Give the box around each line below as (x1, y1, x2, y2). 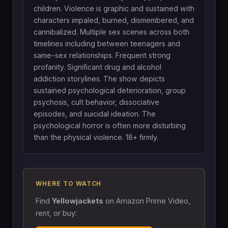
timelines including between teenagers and (34, 39, 180, 48)
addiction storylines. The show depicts (34, 74, 165, 83)
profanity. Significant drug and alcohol (34, 62, 161, 71)
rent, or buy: (36, 208, 77, 217)
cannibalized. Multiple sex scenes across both (34, 27, 189, 36)
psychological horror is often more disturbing (34, 121, 186, 130)
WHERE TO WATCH (36, 179, 102, 187)
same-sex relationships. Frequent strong (34, 50, 170, 60)
